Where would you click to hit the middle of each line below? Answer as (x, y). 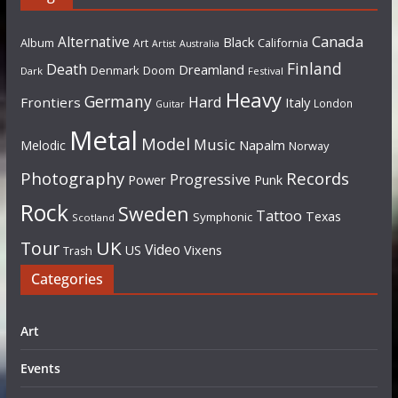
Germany (118, 101)
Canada (337, 41)
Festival (265, 71)
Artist (163, 44)
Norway (308, 146)
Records (317, 178)
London (333, 103)
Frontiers (50, 102)
